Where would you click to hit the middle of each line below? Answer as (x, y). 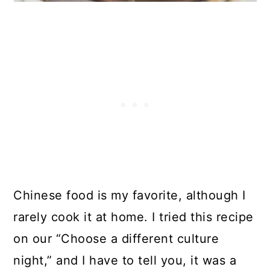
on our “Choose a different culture (116, 239)
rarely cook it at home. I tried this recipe (133, 217)
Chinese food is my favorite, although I (130, 195)
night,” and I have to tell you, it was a (125, 260)
